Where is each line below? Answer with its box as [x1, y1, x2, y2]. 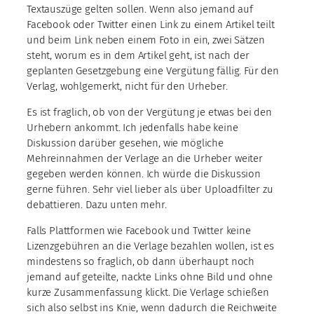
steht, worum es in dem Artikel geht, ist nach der [27, 49, 250, 62]
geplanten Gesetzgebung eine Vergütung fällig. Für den [27, 64, 280, 78]
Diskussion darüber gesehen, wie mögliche [27, 137, 224, 150]
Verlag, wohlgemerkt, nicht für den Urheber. [27, 80, 228, 93]
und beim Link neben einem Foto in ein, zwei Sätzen [27, 34, 265, 47]
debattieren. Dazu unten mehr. [27, 198, 167, 212]
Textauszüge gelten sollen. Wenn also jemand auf [27, 3, 253, 16]
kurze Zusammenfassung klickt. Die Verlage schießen [27, 286, 269, 299]
